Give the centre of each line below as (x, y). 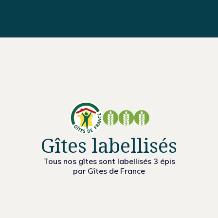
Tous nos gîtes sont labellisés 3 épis (109, 161)
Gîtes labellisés (109, 145)
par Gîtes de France (109, 171)
